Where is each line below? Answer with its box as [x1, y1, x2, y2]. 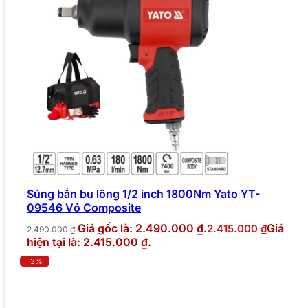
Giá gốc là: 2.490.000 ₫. [78, 221, 207, 236]
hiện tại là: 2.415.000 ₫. [27, 235, 151, 250]
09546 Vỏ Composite [27, 201, 141, 215]
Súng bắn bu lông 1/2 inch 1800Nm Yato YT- [27, 187, 260, 201]
